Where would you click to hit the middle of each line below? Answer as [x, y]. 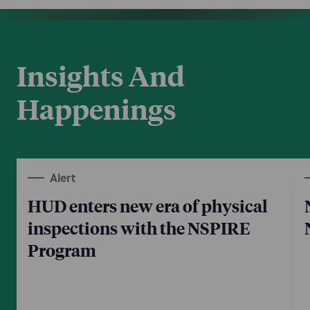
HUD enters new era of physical [148, 206]
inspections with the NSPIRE [139, 228]
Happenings [97, 109]
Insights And [101, 75]
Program [62, 250]
